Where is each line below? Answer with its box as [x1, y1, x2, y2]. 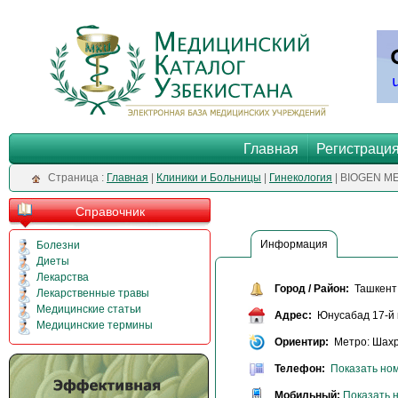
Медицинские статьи [36, 303, 141, 315]
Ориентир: [275, 336, 329, 349]
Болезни [36, 239, 80, 251]
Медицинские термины [36, 319, 153, 331]
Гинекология [269, 171, 332, 184]
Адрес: [275, 309, 312, 322]
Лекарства [36, 271, 89, 283]
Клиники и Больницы [156, 171, 261, 184]
